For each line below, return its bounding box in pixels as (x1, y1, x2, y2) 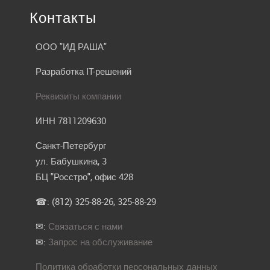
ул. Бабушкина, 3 (36, 155, 107, 168)
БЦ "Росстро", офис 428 (36, 171, 133, 183)
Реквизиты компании (36, 90, 121, 102)
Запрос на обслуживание (48, 236, 152, 248)
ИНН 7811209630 (36, 115, 106, 127)
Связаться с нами (48, 220, 122, 233)
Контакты (30, 10, 96, 27)
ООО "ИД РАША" (36, 40, 107, 53)
